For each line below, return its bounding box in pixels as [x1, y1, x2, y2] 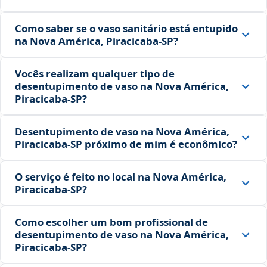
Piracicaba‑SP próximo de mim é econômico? [15, 137, 237, 151]
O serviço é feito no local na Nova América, [15, 170, 226, 184]
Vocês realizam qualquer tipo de [15, 67, 175, 81]
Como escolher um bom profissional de [15, 215, 208, 229]
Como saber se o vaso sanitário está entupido [15, 21, 238, 36]
